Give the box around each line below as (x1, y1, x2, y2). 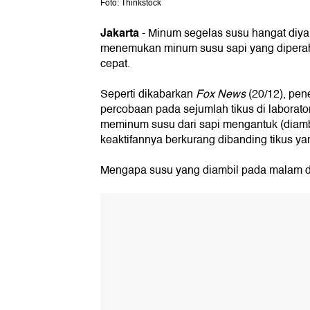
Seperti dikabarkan (100, 85, 196, 104)
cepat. (100, 55, 130, 73)
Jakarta (100, 24, 139, 43)
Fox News (196, 85, 246, 104)
